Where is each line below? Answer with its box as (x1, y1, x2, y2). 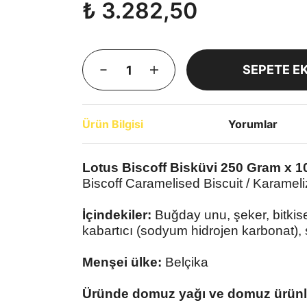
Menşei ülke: (82, 255, 165, 269)
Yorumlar (228, 117, 278, 131)
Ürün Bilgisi (82, 117, 143, 131)
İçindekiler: (82, 208, 155, 222)
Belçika (165, 255, 208, 269)
